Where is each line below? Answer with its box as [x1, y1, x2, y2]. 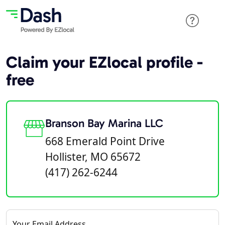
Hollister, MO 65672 [45, 150, 141, 164]
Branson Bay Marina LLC [45, 117, 163, 130]
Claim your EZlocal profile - [6, 52, 203, 72]
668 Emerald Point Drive [45, 134, 165, 148]
